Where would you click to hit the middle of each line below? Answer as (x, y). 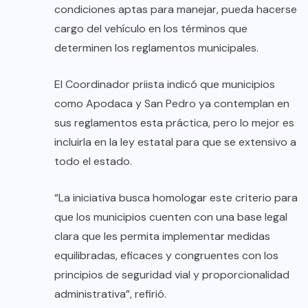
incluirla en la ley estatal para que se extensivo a (175, 142)
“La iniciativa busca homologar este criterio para (176, 197)
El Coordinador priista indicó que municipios (165, 84)
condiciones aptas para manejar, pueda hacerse (176, 9)
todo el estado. (93, 161)
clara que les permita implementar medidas (162, 236)
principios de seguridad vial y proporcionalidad (172, 274)
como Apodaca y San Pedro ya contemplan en (172, 103)
